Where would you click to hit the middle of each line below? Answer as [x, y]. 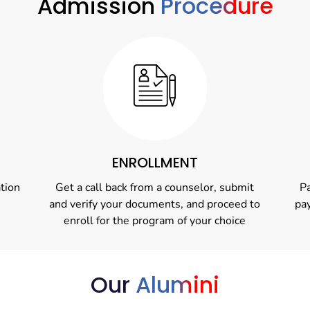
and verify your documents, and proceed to [155, 204]
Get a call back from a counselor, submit [155, 187]
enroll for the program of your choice [155, 220]
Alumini [177, 284]
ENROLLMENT [155, 162]
